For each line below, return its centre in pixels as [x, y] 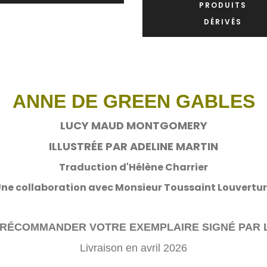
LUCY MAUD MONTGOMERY [133, 125]
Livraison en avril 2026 [133, 248]
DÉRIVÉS [223, 21]
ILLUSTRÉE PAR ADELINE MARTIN [133, 146]
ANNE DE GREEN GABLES [133, 101]
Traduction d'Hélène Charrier [133, 167]
